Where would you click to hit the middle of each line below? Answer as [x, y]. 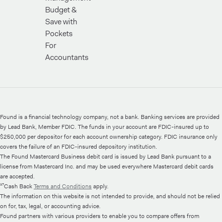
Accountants [67, 57]
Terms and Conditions [63, 186]
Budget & [61, 10]
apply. [100, 186]
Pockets [59, 33]
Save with [61, 22]
